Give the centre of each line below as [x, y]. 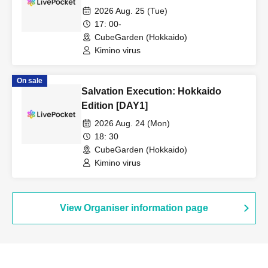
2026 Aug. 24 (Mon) [132, 123]
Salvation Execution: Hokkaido [151, 91]
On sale [30, 81]
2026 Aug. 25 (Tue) [131, 11]
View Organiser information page [134, 208]
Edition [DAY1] [115, 106]
